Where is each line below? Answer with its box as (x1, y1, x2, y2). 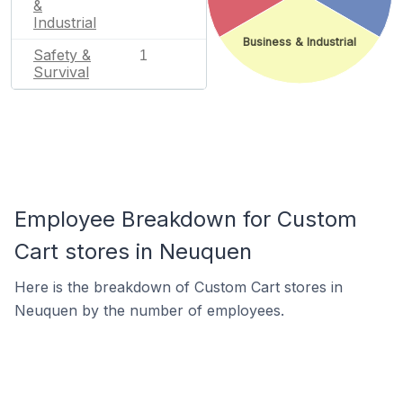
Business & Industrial (243, 35, 356, 49)
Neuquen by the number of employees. (14, 301, 284, 319)
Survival (33, 62, 89, 81)
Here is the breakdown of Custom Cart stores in (14, 278, 343, 296)
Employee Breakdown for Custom (14, 206, 357, 232)
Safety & (33, 45, 91, 64)
